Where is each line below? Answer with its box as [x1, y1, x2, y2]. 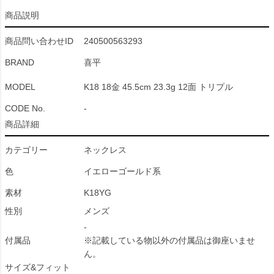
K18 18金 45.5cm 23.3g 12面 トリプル [84, 82, 233, 92]
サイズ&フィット [5, 262, 70, 272]
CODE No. [5, 103, 45, 113]
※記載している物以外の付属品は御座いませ [84, 235, 255, 245]
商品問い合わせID [5, 36, 73, 46]
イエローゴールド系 [84, 166, 161, 176]
